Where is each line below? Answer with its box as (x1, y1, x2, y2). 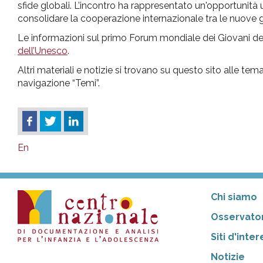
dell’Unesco (18, 45, 68, 56)
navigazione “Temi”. (18, 77, 100, 89)
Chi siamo (210, 191, 257, 203)
